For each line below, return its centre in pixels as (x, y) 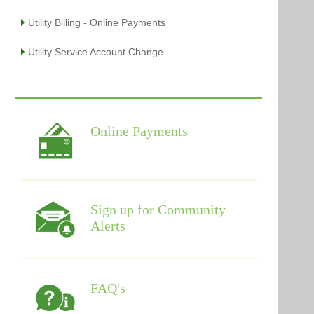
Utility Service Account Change (96, 52)
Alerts (108, 225)
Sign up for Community (158, 209)
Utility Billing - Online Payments (97, 22)
